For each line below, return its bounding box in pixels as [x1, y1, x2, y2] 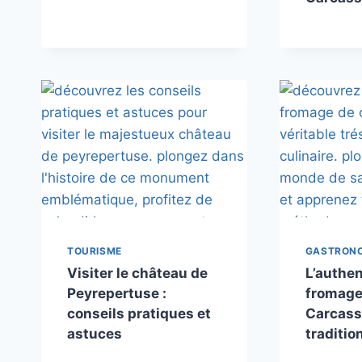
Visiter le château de [67, 265, 208, 282]
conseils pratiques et [67, 305, 211, 322]
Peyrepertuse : [67, 285, 166, 302]
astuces [67, 326, 122, 343]
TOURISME [67, 245, 122, 258]
